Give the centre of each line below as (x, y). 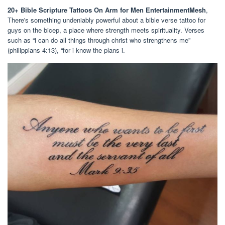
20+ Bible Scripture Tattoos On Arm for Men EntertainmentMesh (107, 10)
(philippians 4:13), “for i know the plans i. (66, 50)
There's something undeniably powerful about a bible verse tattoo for (106, 20)
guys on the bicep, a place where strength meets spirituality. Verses (106, 30)
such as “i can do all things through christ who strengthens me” (99, 40)
